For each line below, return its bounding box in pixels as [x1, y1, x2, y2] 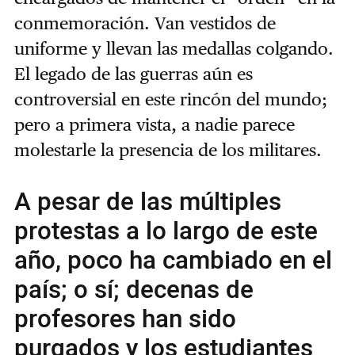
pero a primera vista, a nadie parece [13, 113, 295, 135]
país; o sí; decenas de [13, 271, 254, 308]
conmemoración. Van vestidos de [13, 12, 276, 33]
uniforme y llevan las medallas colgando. [13, 37, 334, 59]
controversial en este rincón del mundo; [13, 88, 327, 109]
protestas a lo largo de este [13, 212, 318, 250]
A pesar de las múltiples [13, 183, 281, 220]
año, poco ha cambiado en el [13, 242, 332, 279]
